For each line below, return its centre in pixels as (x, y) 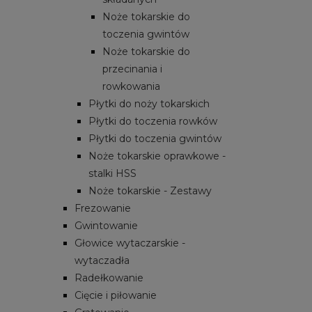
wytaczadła (102, 260)
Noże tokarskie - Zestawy (150, 190)
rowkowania (131, 86)
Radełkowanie (109, 278)
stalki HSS (112, 173)
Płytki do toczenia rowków (153, 121)
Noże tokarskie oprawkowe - (157, 156)
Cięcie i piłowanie (116, 295)
